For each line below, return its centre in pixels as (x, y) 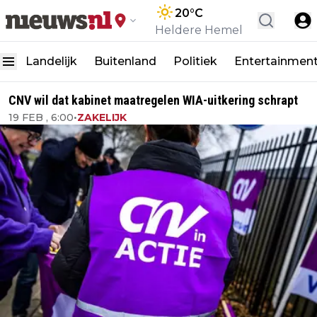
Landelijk (51, 61)
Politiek (195, 61)
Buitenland (125, 61)
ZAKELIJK (102, 117)
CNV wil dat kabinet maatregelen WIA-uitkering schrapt (153, 100)
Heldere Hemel (199, 30)
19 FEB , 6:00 (41, 117)
